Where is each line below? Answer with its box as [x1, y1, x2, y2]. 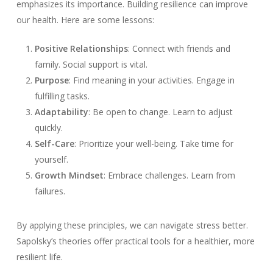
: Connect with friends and [127, 43, 230, 55]
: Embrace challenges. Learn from [103, 169, 235, 182]
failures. [34, 185, 65, 197]
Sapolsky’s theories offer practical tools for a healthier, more [16, 235, 255, 247]
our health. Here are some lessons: [16, 14, 154, 26]
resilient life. [16, 251, 63, 263]
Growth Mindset [34, 169, 104, 182]
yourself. [34, 154, 68, 166]
